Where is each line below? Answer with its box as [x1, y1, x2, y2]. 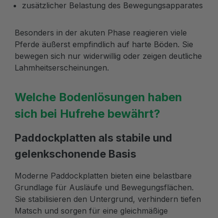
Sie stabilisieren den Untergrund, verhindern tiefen [15, 194, 201, 204]
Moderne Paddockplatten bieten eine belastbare [15, 170, 192, 181]
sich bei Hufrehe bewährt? [15, 106, 160, 121]
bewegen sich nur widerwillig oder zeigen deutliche [15, 51, 202, 61]
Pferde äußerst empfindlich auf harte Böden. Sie [15, 39, 193, 49]
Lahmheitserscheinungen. [15, 62, 109, 73]
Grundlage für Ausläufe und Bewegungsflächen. [15, 182, 194, 192]
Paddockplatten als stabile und [15, 131, 172, 144]
